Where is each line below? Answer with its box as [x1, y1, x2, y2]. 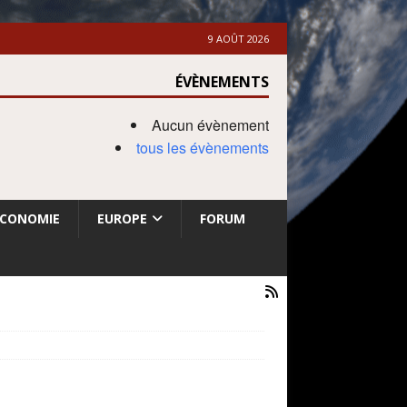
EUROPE [97, 210, 147, 227]
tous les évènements [135, 137, 269, 158]
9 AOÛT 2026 [208, 32, 269, 45]
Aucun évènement [151, 114, 269, 135]
